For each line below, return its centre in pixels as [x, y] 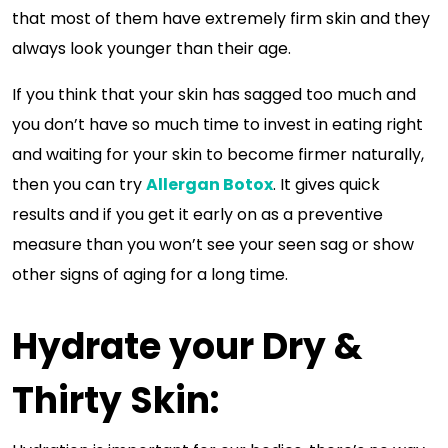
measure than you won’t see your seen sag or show [213, 244]
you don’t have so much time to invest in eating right [217, 124]
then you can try [79, 184]
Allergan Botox [209, 184]
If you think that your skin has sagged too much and [214, 94]
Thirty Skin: [115, 400]
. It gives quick [326, 184]
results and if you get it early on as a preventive [197, 214]
